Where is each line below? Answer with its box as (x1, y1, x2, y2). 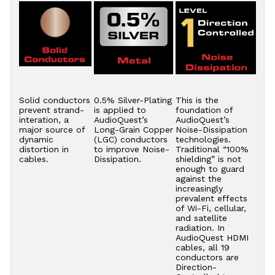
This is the (175, 95, 219, 105)
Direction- (175, 261, 217, 272)
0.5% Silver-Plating (93, 95, 172, 105)
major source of (18, 124, 85, 134)
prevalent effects (175, 193, 247, 203)
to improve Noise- (93, 144, 169, 154)
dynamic (18, 134, 53, 144)
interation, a (18, 114, 69, 125)
